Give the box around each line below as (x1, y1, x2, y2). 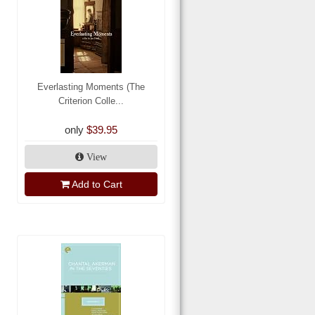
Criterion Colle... (58, 96, 124, 107)
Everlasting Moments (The (37, 82, 145, 93)
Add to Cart (71, 179, 122, 191)
